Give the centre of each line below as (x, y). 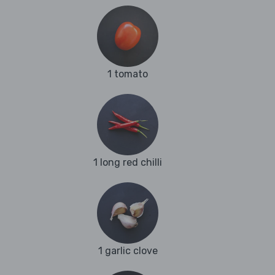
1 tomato (128, 74)
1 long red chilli (128, 163)
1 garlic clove (128, 251)
